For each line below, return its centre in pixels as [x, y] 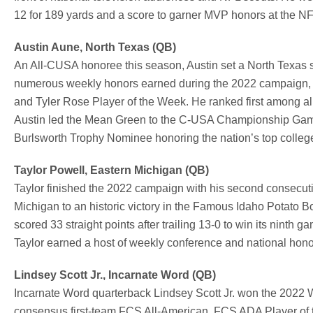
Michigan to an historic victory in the [103, 206]
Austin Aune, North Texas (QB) [95, 47]
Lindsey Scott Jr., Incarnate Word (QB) [115, 275]
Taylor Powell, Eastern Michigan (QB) [111, 170]
